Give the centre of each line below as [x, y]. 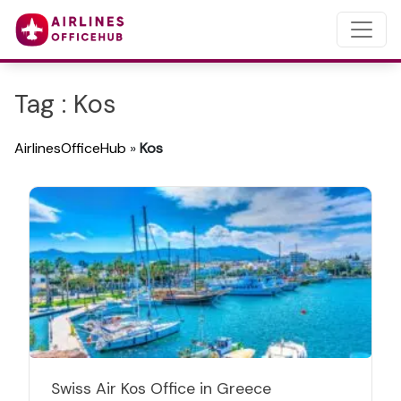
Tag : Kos [65, 104]
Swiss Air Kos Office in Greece [161, 388]
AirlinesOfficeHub [70, 148]
